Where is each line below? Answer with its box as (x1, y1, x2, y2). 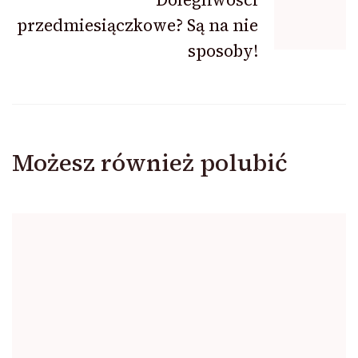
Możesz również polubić (12, 146, 288, 179)
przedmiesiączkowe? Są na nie (17, 14, 258, 37)
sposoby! (188, 39, 258, 62)
